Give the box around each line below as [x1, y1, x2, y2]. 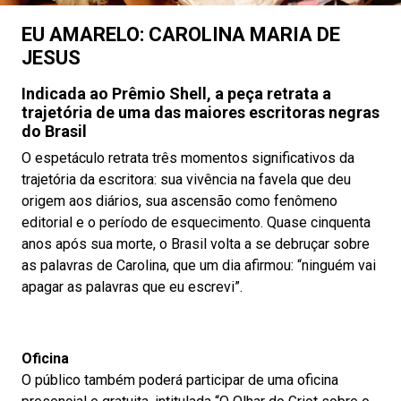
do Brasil [21, 122, 87, 141]
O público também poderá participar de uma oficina [21, 371, 338, 388]
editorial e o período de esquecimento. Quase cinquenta [21, 214, 371, 231]
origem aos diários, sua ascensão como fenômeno [21, 192, 337, 209]
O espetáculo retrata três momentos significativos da [21, 149, 354, 166]
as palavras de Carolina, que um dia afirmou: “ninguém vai [21, 257, 376, 274]
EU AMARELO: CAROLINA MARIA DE [21, 23, 340, 46]
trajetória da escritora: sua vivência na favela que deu [21, 171, 351, 188]
